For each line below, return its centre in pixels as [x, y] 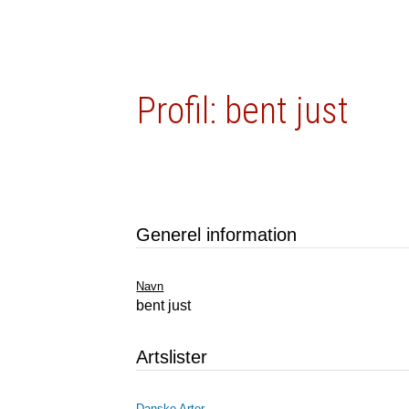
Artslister [172, 357]
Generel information [217, 235]
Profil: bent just [243, 111]
